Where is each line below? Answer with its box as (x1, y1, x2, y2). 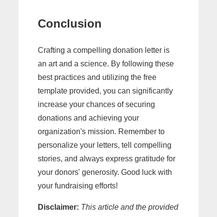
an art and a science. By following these (38, 60, 174, 68)
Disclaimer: (38, 203, 79, 212)
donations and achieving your (38, 114, 139, 123)
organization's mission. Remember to (38, 127, 165, 136)
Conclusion (38, 17, 102, 31)
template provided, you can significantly (38, 87, 173, 95)
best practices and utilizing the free (38, 73, 156, 82)
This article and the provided (81, 203, 178, 212)
